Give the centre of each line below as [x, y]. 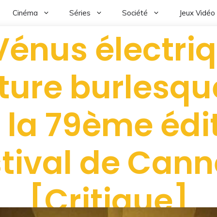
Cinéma [25, 13]
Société [135, 13]
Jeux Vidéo [197, 13]
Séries [80, 13]
